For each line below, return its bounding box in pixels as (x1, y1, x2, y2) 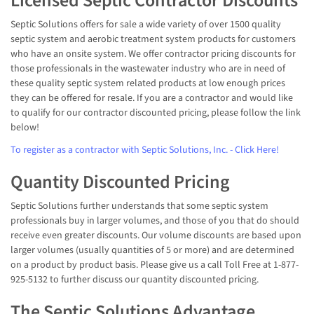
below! (11, 121, 39, 135)
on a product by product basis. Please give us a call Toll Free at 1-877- (11, 258, 299, 273)
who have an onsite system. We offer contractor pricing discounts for (11, 47, 296, 62)
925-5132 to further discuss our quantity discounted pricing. (11, 273, 259, 287)
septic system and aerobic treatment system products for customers (11, 32, 296, 47)
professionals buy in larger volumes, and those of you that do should (11, 214, 299, 228)
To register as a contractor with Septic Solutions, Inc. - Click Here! (11, 142, 279, 157)
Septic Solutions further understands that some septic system (11, 199, 268, 214)
